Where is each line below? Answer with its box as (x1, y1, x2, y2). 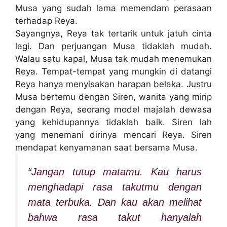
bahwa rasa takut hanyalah (28, 212, 202, 223)
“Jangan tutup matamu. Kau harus (28, 166, 202, 178)
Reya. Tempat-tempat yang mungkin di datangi (15, 66, 212, 77)
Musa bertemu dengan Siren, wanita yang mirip (15, 92, 212, 102)
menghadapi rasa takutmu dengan (28, 181, 202, 193)
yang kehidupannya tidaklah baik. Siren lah (15, 117, 212, 128)
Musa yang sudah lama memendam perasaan (15, 3, 212, 14)
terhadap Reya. (15, 16, 78, 26)
